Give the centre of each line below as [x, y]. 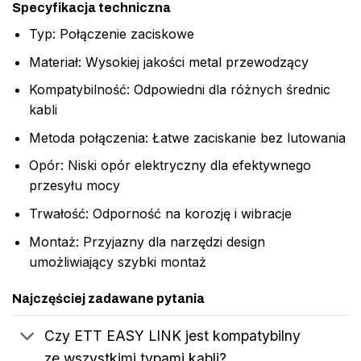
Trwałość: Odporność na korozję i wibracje [160, 213]
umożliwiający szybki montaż [117, 261]
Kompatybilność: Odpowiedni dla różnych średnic [179, 90]
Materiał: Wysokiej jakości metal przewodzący [168, 62]
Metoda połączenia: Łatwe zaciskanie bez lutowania [187, 137]
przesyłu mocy [74, 186]
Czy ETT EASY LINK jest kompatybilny [173, 335]
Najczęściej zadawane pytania [108, 299]
